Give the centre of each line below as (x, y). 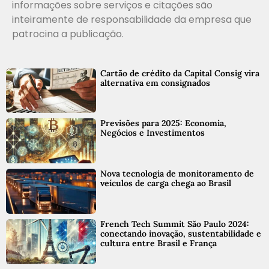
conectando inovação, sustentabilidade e (180, 234)
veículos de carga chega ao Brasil (165, 183)
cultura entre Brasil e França (158, 243)
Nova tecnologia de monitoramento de (177, 174)
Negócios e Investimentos (152, 133)
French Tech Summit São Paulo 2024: (174, 224)
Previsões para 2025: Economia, (163, 123)
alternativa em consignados (155, 83)
